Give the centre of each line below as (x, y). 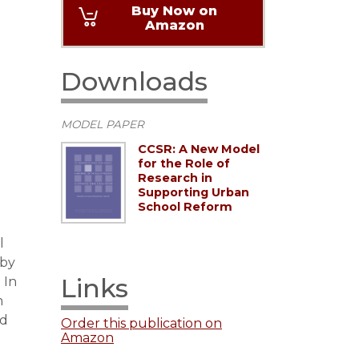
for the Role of (184, 164)
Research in (175, 178)
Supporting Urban (194, 193)
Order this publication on (141, 323)
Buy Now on (175, 10)
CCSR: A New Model (199, 149)
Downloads (134, 81)
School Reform (185, 207)
